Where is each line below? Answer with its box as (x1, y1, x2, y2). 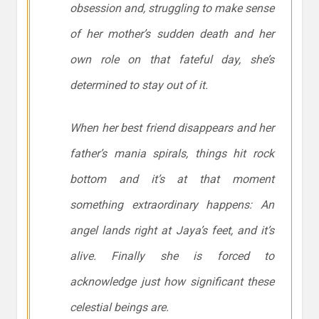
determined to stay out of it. (70, 78, 208, 93)
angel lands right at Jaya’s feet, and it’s (70, 224, 274, 238)
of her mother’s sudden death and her (70, 27, 274, 41)
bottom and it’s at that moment (70, 172, 274, 187)
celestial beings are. (70, 300, 169, 315)
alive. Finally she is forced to (70, 249, 274, 263)
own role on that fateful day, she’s (70, 53, 274, 67)
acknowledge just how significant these (70, 275, 274, 289)
